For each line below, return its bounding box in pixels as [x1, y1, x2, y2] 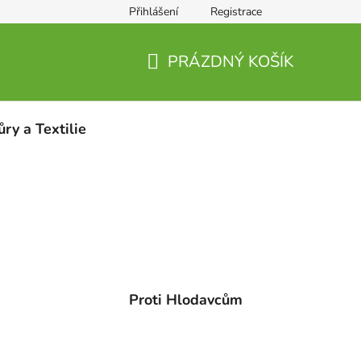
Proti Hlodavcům [129, 289, 243, 309]
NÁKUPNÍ [146, 69, 219, 92]
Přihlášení [129, 4, 178, 19]
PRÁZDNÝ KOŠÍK [168, 50, 294, 73]
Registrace [210, 4, 262, 19]
